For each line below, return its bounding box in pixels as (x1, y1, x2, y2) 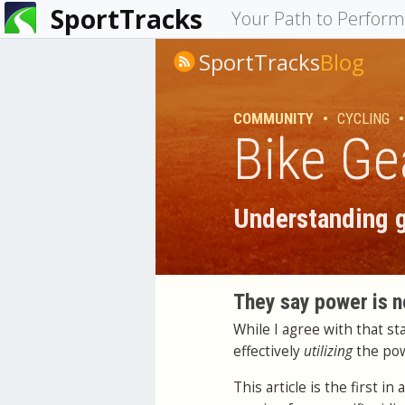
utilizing (304, 342, 353, 362)
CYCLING (337, 109, 390, 127)
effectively (233, 342, 304, 362)
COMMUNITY (233, 109, 314, 127)
